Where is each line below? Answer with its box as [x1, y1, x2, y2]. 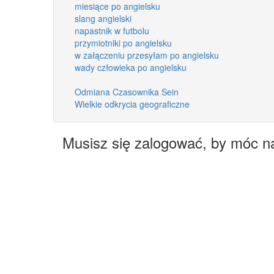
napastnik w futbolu [75, 24, 149, 37]
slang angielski [75, 12, 131, 24]
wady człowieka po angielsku [75, 61, 187, 73]
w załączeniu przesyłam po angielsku [75, 48, 219, 61]
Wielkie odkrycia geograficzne [75, 97, 190, 110]
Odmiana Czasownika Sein [75, 85, 179, 98]
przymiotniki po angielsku [75, 36, 172, 49]
